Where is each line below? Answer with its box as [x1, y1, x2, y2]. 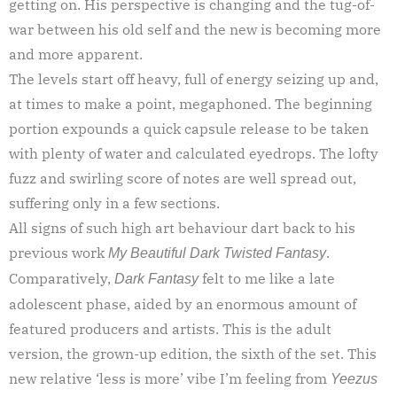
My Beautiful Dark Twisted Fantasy [108, 245, 326, 261]
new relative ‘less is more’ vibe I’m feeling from [9, 369, 331, 387]
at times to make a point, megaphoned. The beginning [9, 94, 372, 113]
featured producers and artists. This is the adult [9, 319, 331, 338]
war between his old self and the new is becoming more [9, 19, 381, 38]
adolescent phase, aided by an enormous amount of [9, 294, 356, 313]
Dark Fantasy [114, 270, 198, 286]
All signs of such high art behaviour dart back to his [9, 218, 355, 237]
